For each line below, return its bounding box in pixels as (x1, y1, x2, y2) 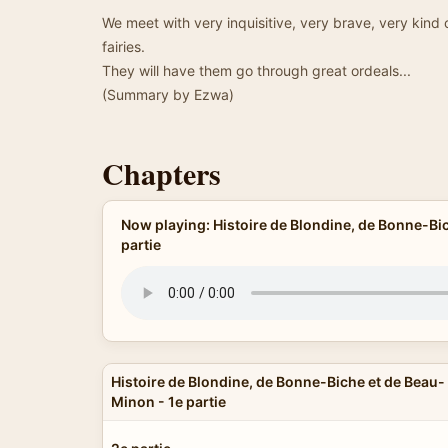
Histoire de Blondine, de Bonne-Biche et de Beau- (111, 372, 445, 390)
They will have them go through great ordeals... (102, 62, 411, 79)
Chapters (102, 151, 221, 195)
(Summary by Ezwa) (102, 86, 234, 103)
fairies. (102, 38, 145, 55)
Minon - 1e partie (111, 392, 226, 410)
